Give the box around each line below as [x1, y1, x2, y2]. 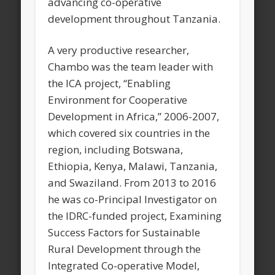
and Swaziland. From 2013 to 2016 [48, 176, 217, 190]
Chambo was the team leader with [48, 60, 214, 74]
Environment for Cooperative [48, 93, 188, 107]
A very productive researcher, [48, 43, 190, 58]
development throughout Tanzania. [48, 12, 221, 26]
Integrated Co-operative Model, [48, 258, 200, 273]
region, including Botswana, [48, 142, 184, 157]
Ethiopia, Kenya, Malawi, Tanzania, [48, 159, 218, 174]
